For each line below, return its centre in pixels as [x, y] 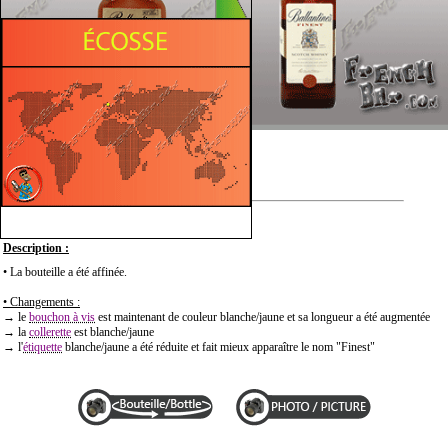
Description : [36, 247]
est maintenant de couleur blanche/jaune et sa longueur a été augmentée [262, 316]
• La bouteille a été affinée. [65, 271]
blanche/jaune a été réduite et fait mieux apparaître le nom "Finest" [218, 346]
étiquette [42, 346]
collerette [50, 331]
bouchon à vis [62, 316]
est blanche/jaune [112, 331]
